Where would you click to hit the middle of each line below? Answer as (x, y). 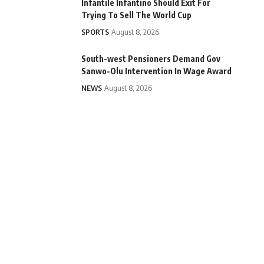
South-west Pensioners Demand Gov (151, 58)
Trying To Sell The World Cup (136, 15)
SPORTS (95, 32)
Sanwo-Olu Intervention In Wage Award (156, 71)
